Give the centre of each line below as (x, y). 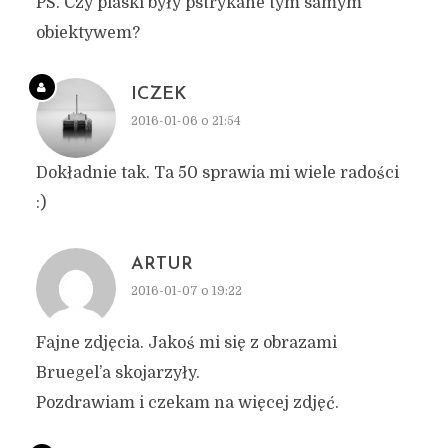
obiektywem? (87, 32)
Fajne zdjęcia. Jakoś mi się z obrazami (186, 342)
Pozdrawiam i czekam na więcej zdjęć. (187, 402)
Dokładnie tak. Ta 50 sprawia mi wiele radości (217, 172)
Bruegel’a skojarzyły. (117, 372)
